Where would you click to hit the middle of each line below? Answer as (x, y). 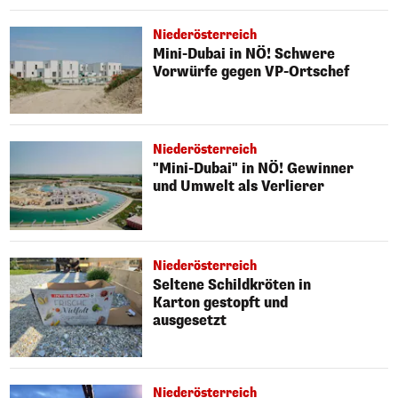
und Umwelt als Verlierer (239, 187)
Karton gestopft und (221, 302)
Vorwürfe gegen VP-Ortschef (251, 72)
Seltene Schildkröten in (232, 284)
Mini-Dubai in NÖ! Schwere (244, 54)
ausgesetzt (190, 320)
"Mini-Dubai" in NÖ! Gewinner (254, 169)
